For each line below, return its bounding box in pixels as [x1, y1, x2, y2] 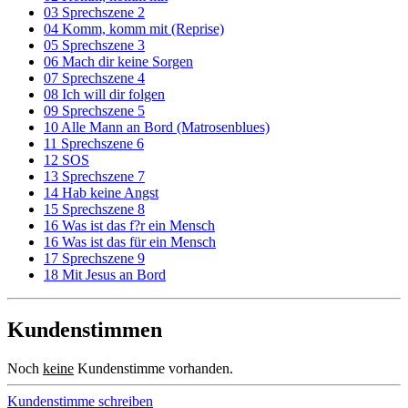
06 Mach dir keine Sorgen [44, 53, 193, 69]
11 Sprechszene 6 [44, 135, 144, 151]
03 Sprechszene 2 [44, 4, 145, 20]
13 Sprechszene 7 [44, 168, 145, 184]
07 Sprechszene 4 [44, 69, 145, 86]
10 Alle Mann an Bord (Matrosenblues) [44, 118, 270, 135]
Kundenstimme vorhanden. [74, 360, 233, 376]
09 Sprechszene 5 [44, 102, 145, 118]
